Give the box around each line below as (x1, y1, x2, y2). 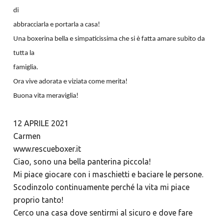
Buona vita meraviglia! (13, 92, 79, 100)
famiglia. (13, 64, 38, 72)
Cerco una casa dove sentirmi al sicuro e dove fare (13, 208, 192, 218)
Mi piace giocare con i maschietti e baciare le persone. (13, 170, 205, 179)
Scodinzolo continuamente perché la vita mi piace (13, 183, 190, 192)
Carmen (13, 132, 41, 141)
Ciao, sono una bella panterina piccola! (13, 157, 153, 166)
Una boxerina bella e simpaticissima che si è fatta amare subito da (13, 35, 205, 43)
